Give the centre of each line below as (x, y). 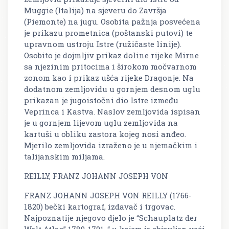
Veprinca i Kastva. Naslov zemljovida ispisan (112, 111)
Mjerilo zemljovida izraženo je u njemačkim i (111, 145)
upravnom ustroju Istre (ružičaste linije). (103, 44)
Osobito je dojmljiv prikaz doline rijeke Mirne (111, 55)
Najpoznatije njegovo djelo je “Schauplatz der (111, 217)
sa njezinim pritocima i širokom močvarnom (110, 66)
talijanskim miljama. (64, 156)
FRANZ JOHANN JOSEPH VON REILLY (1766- (108, 195)
